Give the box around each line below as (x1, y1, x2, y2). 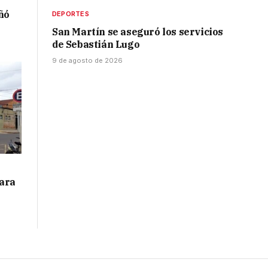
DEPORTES (52, 10, 89, 19)
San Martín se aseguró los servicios (52, 26, 224, 38)
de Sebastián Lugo (52, 38, 140, 51)
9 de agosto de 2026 (52, 56, 123, 65)
